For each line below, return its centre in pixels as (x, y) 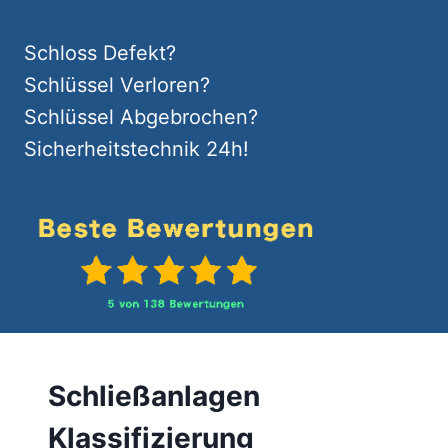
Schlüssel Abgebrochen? (141, 117)
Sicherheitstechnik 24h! (136, 149)
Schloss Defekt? (100, 53)
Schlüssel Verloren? (117, 85)
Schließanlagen (154, 396)
